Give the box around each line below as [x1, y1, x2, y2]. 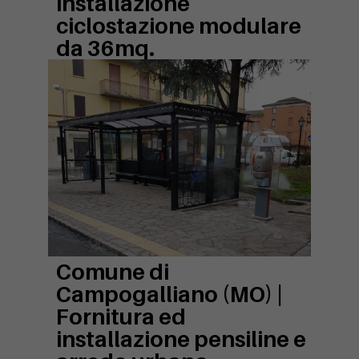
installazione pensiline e [56, 326, 306, 353]
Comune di [56, 259, 169, 285]
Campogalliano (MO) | [56, 281, 283, 308]
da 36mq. [56, 35, 155, 62]
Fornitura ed [56, 304, 186, 330]
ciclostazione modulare [56, 13, 301, 39]
